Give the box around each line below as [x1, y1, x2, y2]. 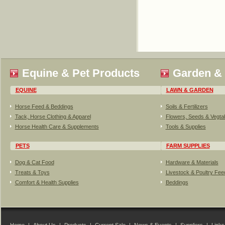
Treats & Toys [15, 169, 50, 175]
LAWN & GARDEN [166, 87, 213, 93]
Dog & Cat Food [15, 159, 54, 165]
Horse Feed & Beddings [15, 103, 73, 109]
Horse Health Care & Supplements [15, 124, 99, 130]
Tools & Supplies [165, 124, 206, 130]
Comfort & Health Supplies [15, 179, 79, 185]
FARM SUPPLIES [166, 143, 210, 149]
